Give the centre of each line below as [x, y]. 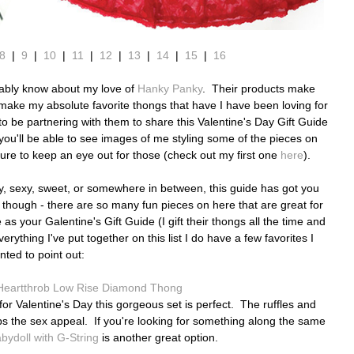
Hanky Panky [170, 89]
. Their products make [259, 89]
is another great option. [158, 338]
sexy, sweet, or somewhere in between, [108, 188]
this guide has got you [264, 188]
